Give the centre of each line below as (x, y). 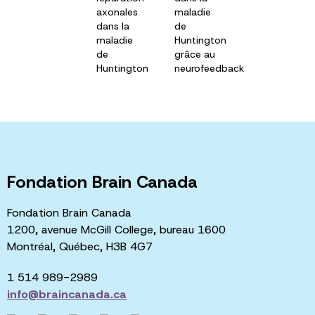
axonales (117, 12)
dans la (113, 26)
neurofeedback (210, 69)
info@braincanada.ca (67, 294)
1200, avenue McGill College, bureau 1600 (116, 229)
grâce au (195, 54)
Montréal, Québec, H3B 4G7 (80, 246)
